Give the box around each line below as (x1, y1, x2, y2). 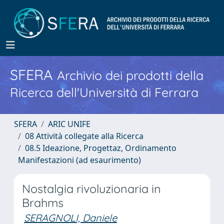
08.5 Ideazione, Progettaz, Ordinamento (25, 142, 176, 153)
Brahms (22, 195, 63, 210)
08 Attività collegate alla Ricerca (25, 130, 143, 141)
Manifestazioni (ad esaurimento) (18, 154, 141, 165)
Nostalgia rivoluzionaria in (22, 181, 161, 196)
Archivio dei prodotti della (57, 67, 203, 83)
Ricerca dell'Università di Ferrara (10, 84, 198, 100)
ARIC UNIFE (48, 118, 90, 129)
